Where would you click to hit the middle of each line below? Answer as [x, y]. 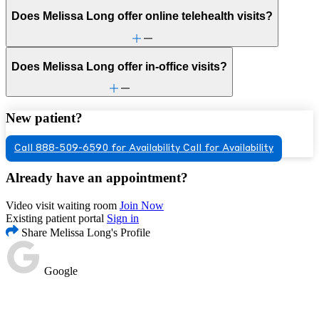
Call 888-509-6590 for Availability [97, 148]
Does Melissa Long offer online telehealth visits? [142, 16]
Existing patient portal [55, 219]
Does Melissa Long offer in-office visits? [119, 66]
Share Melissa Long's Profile [84, 233]
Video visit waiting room [61, 206]
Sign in [123, 219]
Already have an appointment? [97, 178]
